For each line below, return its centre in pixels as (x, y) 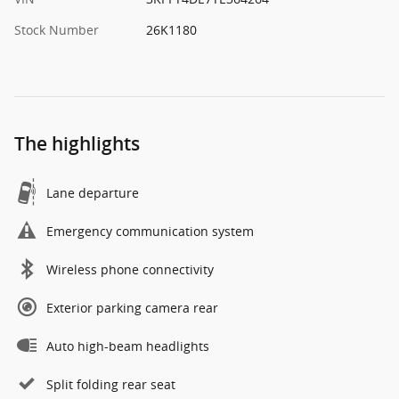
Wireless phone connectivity (130, 269)
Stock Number (57, 29)
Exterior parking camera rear (132, 307)
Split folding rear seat (111, 384)
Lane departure (93, 192)
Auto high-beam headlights (128, 346)
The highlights (77, 143)
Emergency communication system (150, 231)
